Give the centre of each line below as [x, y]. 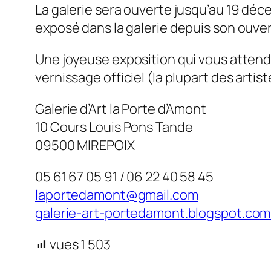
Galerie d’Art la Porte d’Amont [121, 109]
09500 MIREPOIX [85, 145]
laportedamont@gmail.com [117, 194]
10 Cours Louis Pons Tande [114, 127]
